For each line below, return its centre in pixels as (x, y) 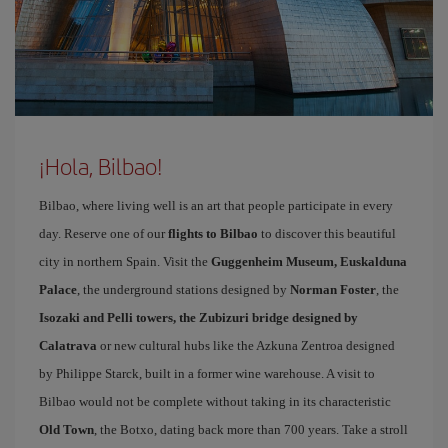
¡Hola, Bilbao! (101, 166)
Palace (58, 289)
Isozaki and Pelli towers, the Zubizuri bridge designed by (198, 317)
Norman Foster (333, 289)
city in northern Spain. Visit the (125, 261)
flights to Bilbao (213, 233)
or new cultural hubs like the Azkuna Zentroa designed (246, 345)
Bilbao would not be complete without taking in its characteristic (215, 401)
